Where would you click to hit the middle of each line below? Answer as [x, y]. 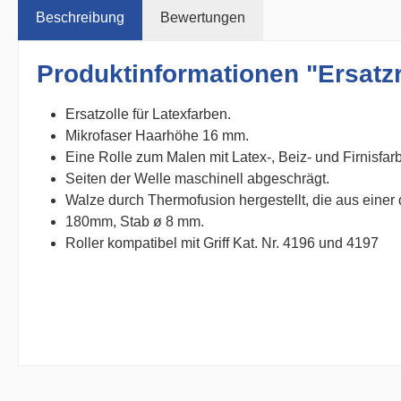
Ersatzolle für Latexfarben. [148, 114]
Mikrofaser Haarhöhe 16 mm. [157, 136]
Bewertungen [203, 17]
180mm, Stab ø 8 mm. [135, 222]
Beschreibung [80, 17]
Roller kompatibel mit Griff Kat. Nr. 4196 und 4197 [222, 243]
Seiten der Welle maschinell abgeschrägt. [197, 179]
